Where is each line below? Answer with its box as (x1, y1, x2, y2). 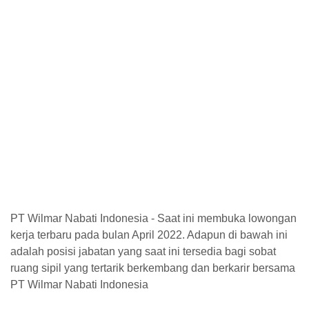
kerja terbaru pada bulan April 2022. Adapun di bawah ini (10, 229, 288, 241)
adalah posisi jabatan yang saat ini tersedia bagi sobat (10, 246, 276, 257)
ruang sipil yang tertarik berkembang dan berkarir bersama (10, 262, 295, 274)
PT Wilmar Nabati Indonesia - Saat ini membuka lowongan (10, 212, 297, 224)
